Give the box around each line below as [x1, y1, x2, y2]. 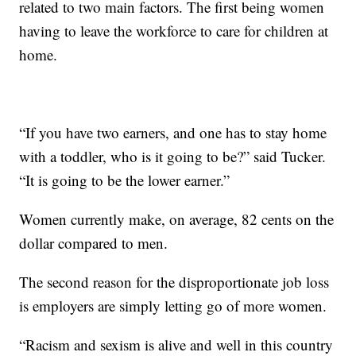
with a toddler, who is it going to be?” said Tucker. [19, 145, 327, 166]
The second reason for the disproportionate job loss [19, 271, 330, 292]
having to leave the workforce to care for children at [19, 20, 329, 41]
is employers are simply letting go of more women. [19, 295, 327, 315]
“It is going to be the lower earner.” [19, 169, 230, 190]
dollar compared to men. [19, 232, 168, 253]
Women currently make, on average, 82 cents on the [19, 208, 335, 229]
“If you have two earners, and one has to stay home [19, 122, 327, 142]
